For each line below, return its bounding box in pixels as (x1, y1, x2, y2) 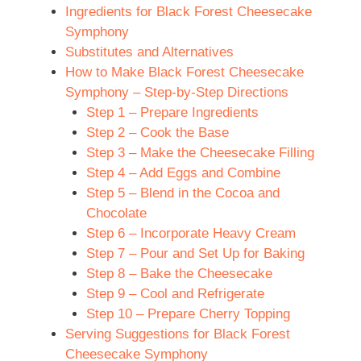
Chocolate (85, 205, 147, 221)
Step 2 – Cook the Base (85, 124, 229, 140)
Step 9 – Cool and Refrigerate (85, 285, 264, 301)
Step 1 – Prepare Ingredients (85, 104, 259, 120)
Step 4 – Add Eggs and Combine (85, 164, 280, 180)
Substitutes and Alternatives (65, 44, 234, 60)
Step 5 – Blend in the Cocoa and (85, 185, 280, 201)
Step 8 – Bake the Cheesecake (85, 265, 272, 281)
